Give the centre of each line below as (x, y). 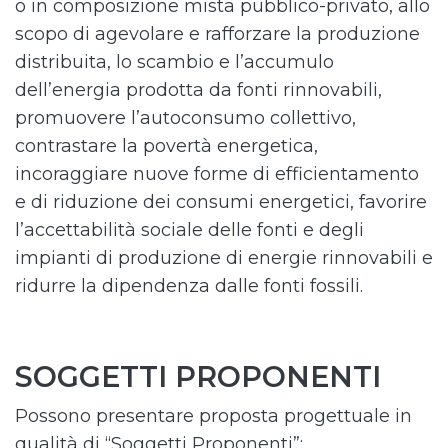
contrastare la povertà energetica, (166, 146)
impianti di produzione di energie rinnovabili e (224, 258)
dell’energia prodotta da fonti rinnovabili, (198, 90)
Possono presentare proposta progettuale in (213, 416)
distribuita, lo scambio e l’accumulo (174, 62)
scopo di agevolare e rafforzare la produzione (217, 34)
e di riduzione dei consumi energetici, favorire (221, 202)
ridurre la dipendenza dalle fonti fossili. (189, 286)
